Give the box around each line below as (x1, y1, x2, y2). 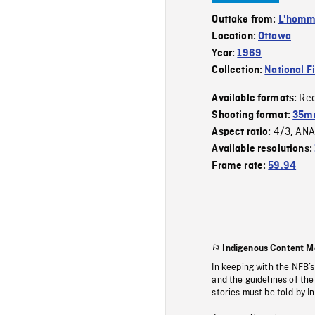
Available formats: (212, 92, 300, 104)
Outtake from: (212, 13, 278, 25)
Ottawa (258, 30, 291, 42)
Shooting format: (212, 109, 293, 121)
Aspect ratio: (212, 126, 274, 138)
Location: (212, 30, 259, 42)
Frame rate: (212, 160, 269, 172)
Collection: (212, 64, 265, 76)
